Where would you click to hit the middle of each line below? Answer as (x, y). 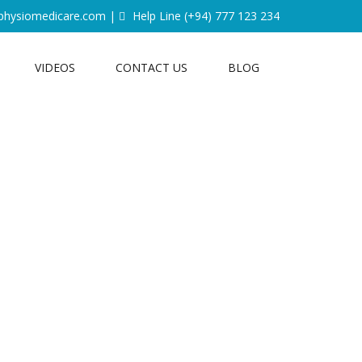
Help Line (157, 16)
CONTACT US (152, 67)
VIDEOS (55, 67)
